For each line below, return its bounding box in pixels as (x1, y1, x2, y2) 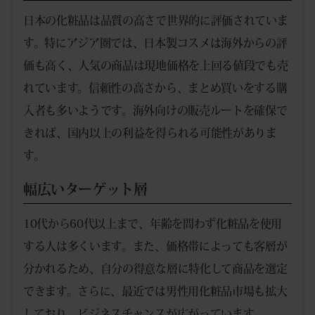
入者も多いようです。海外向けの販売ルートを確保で (23, 105, 288, 117)
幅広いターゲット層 (23, 182, 148, 197)
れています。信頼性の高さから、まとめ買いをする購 (23, 82, 288, 94)
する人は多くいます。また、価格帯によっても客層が (23, 240, 288, 252)
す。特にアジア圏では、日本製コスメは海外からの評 (23, 37, 288, 49)
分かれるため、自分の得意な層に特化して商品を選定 (23, 263, 288, 275)
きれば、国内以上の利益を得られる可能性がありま (23, 127, 277, 139)
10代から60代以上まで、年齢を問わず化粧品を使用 (23, 218, 282, 230)
